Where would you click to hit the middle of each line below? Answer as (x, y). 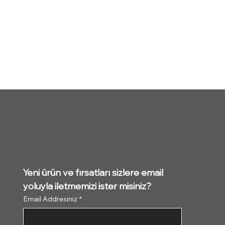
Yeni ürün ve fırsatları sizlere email (93, 174)
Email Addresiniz (50, 199)
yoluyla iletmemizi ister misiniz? (87, 187)
